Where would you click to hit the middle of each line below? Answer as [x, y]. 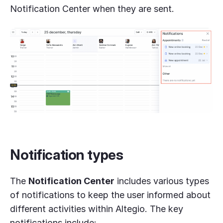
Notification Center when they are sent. [92, 8]
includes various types [162, 181]
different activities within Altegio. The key [97, 209]
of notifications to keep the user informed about [110, 195]
